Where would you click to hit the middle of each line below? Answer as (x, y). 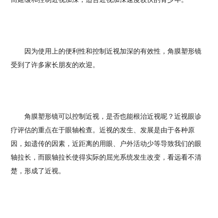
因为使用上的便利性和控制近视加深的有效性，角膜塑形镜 (106, 51)
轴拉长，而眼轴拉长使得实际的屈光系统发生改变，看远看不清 (106, 157)
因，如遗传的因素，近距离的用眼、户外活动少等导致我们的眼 (106, 144)
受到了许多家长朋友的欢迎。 (55, 65)
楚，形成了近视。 (38, 171)
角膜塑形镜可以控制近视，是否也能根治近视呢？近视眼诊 (106, 117)
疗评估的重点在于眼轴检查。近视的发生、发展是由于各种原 (103, 130)
